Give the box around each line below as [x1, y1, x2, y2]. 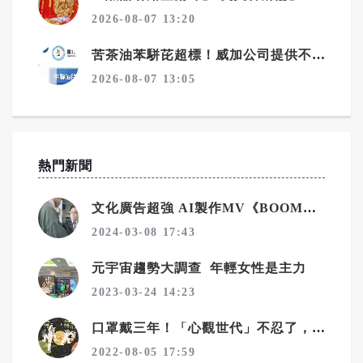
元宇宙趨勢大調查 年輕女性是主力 [92, 261, 306, 275]
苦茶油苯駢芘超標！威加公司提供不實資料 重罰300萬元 [312, 48, 325, 62]
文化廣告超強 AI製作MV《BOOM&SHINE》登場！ [303, 201, 316, 216]
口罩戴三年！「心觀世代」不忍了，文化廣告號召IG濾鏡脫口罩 [312, 321, 325, 335]
